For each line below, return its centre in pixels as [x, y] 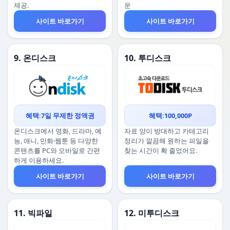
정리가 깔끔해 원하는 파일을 [167, 141]
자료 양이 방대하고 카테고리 [167, 131]
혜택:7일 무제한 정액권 [60, 116]
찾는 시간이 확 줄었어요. [161, 150]
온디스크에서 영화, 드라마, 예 [58, 131]
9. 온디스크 [35, 58]
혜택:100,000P [170, 116]
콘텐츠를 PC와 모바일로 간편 [57, 150]
